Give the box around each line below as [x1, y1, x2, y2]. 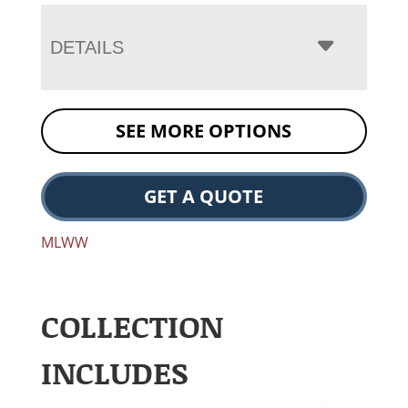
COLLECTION [40, 304, 223, 348]
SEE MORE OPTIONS [116, 118, 292, 144]
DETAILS [49, 37, 124, 58]
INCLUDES [40, 351, 189, 394]
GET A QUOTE [144, 184, 264, 209]
